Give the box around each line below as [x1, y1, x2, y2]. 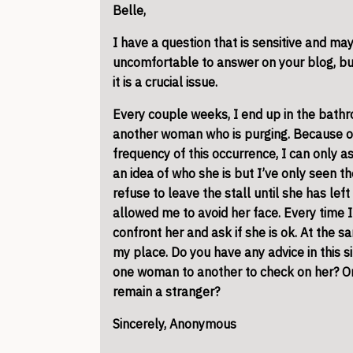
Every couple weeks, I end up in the [113, 106, 318, 122]
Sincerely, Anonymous [113, 316, 236, 332]
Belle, [113, 2, 146, 18]
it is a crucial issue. [113, 74, 217, 90]
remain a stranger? [113, 284, 220, 299]
